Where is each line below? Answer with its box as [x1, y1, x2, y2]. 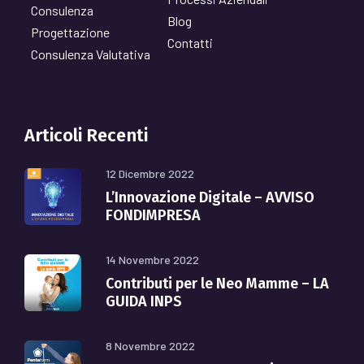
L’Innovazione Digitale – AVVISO [106, 188, 314, 206]
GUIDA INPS [106, 292, 182, 310]
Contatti [167, 35, 213, 50]
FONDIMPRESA [106, 206, 201, 224]
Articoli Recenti [24, 124, 148, 146]
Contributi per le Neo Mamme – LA [106, 275, 329, 292]
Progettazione [31, 24, 110, 40]
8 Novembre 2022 [106, 339, 195, 353]
